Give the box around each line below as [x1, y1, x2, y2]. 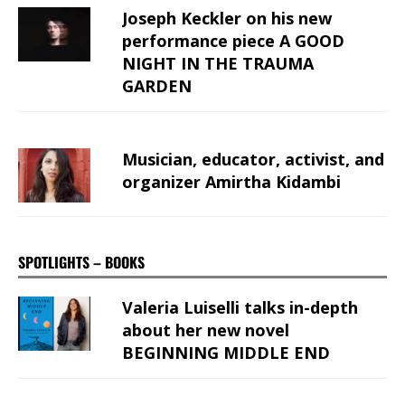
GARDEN [122, 75, 192, 98]
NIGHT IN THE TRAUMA [122, 52, 314, 75]
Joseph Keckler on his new [122, 7, 332, 30]
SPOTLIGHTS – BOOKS [18, 251, 145, 274]
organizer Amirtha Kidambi [122, 171, 341, 193]
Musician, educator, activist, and [122, 148, 384, 171]
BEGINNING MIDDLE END [122, 342, 330, 364]
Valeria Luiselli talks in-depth [122, 297, 358, 319]
